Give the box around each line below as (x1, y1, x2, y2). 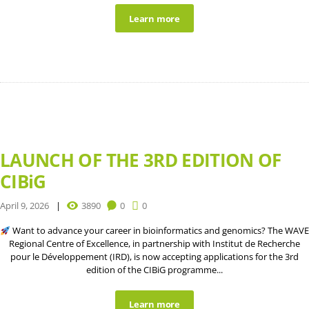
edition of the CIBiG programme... (86, 263, 223, 277)
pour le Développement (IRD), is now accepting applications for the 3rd (10, 250, 299, 263)
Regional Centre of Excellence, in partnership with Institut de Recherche (9, 237, 300, 250)
